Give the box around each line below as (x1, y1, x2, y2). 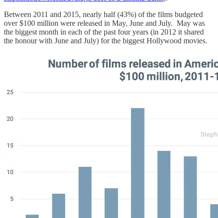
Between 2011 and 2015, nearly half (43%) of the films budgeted (4, 10, 203, 19)
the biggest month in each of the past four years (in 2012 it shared (4, 28, 204, 36)
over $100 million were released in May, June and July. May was (4, 19, 205, 28)
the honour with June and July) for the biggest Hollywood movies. (4, 36, 207, 45)
